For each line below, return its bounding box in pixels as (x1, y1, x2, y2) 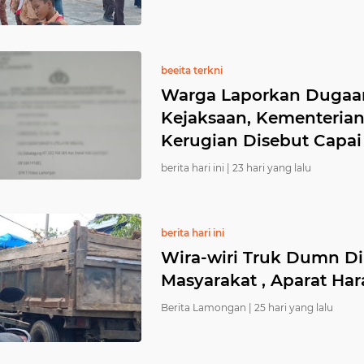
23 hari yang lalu (232, 162, 311, 174)
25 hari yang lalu (254, 301, 333, 314)
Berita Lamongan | (161, 301, 252, 314)
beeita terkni (161, 64, 223, 76)
